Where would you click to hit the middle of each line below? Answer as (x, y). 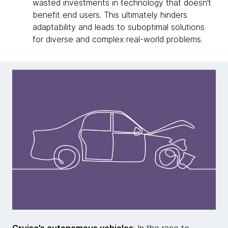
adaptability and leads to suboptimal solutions (119, 27)
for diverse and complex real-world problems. (118, 39)
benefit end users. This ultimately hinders (110, 15)
